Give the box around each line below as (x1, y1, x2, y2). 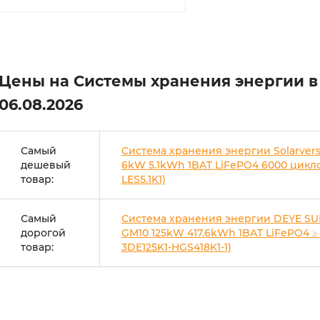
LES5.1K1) (121, 173, 166, 186)
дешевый (20, 159, 71, 171)
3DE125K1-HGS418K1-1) (121, 241, 231, 254)
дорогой (20, 226, 66, 239)
